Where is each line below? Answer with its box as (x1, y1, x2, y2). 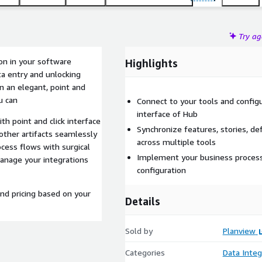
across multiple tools (137, 137, 216, 147)
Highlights (125, 57, 178, 70)
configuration (137, 165, 186, 175)
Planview (222, 226, 256, 236)
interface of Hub (137, 109, 198, 119)
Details (125, 195, 160, 208)
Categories (125, 247, 165, 257)
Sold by (125, 226, 153, 236)
